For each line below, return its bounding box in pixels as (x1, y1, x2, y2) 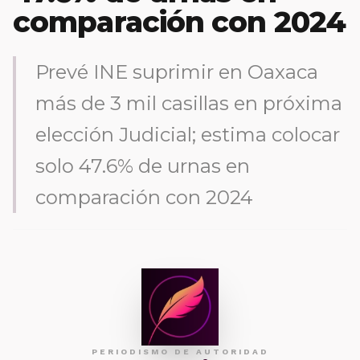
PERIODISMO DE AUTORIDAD (91, 347, 269, 356)
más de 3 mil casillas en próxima (35, 92, 342, 115)
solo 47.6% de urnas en (35, 154, 250, 178)
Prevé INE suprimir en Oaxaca (35, 60, 318, 84)
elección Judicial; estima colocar (35, 123, 340, 146)
